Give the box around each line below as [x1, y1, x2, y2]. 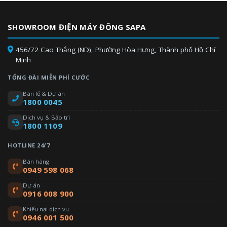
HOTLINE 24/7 [8, 141, 50, 149]
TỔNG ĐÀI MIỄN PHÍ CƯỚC [8, 73, 89, 81]
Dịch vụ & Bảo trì [23, 113, 70, 121]
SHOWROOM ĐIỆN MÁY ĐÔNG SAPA [8, 22, 146, 32]
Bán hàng [23, 158, 49, 165]
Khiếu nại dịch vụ [23, 205, 69, 213]
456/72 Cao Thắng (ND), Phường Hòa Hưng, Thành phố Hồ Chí [16, 45, 215, 54]
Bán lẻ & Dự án [23, 90, 65, 97]
